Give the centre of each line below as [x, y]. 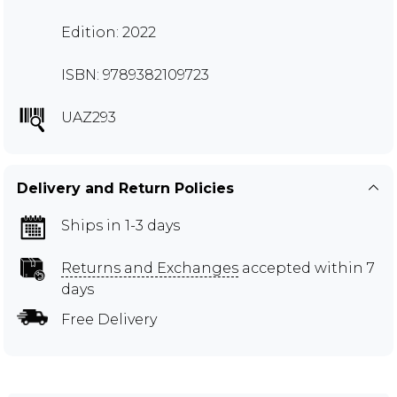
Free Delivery [109, 319]
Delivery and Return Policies [125, 188]
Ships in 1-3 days [121, 225]
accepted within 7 [307, 268]
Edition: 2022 [109, 32]
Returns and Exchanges [150, 268]
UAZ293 [89, 117]
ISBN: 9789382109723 [135, 74]
